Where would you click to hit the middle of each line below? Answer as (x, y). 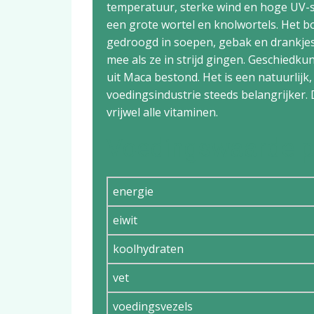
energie (133, 191)
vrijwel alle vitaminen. (162, 112)
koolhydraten (148, 249)
